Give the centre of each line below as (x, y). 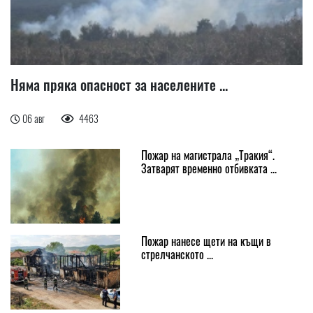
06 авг (35, 118)
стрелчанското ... (177, 254)
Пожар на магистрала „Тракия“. (208, 155)
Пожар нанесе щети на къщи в (206, 241)
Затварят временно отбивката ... (209, 168)
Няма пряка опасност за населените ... (119, 84)
